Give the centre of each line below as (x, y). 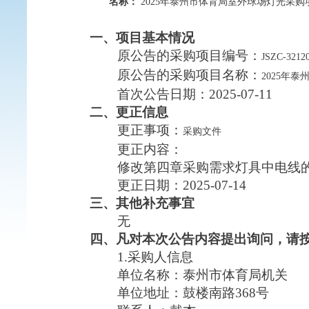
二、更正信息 (129, 112)
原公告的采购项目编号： (189, 56)
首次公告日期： (163, 94)
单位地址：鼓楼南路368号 (193, 293)
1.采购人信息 (155, 257)
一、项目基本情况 (142, 38)
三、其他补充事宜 (142, 203)
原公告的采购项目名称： (189, 75)
